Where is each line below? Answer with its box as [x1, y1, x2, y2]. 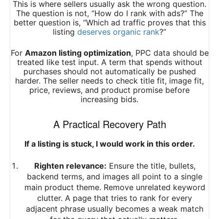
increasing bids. [81, 94, 138, 105]
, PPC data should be [131, 48, 209, 58]
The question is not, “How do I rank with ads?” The [16, 8, 203, 19]
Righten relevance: [34, 161, 107, 171]
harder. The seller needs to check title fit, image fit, [15, 76, 204, 86]
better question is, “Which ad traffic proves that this [13, 18, 206, 28]
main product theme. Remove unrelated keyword [24, 182, 205, 193]
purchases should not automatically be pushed [23, 66, 196, 77]
